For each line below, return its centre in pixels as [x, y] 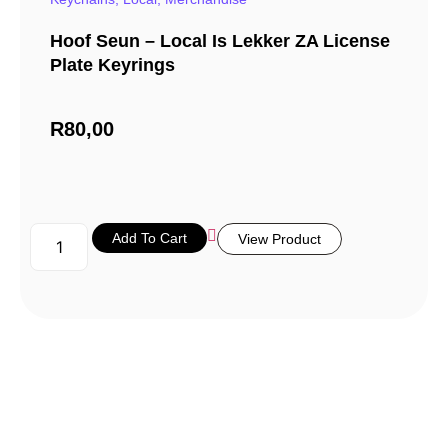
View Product [280, 239]
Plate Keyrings [112, 65]
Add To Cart [150, 238]
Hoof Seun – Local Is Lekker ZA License [220, 41]
